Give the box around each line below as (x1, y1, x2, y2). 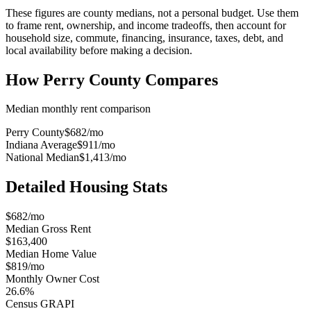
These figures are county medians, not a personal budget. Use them (6, 6, 299, 19)
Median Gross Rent (6, 223, 91, 235)
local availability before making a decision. (6, 44, 192, 56)
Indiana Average (6, 139, 77, 151)
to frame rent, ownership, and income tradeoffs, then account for (6, 19, 286, 31)
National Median (6, 151, 79, 164)
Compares (141, 70, 218, 89)
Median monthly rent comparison (6, 103, 151, 115)
